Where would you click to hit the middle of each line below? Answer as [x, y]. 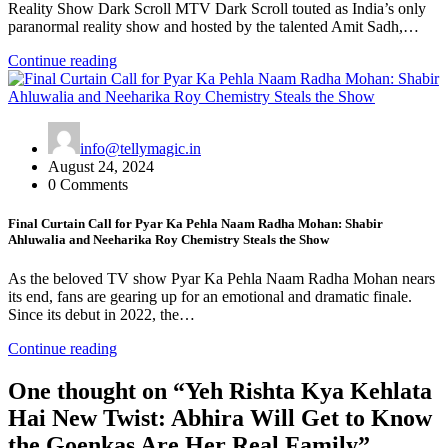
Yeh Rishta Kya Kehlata [308, 390]
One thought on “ [96, 390]
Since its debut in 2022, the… [101, 314]
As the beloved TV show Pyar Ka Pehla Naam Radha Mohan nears [221, 278]
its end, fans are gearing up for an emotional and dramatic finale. [210, 296]
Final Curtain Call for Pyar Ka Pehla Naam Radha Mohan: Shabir [195, 223]
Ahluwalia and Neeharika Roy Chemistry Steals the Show [168, 239]
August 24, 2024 [101, 166]
